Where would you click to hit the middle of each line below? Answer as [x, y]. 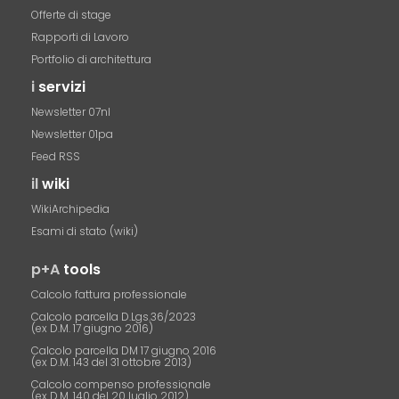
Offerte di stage [72, 15]
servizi [62, 87]
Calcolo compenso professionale [122, 384]
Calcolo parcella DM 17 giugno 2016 [124, 350]
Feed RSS [56, 156]
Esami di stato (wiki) [85, 231]
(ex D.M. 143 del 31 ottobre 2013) [112, 362]
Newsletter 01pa [73, 134]
